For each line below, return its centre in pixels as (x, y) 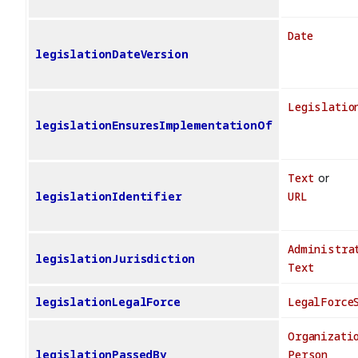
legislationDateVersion (112, 54)
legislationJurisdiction (115, 259)
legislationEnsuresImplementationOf (154, 125)
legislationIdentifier (109, 197)
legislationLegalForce (108, 302)
